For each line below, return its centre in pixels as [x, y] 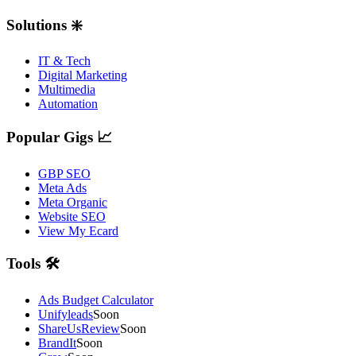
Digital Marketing [83, 75]
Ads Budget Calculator [96, 300]
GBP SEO [64, 173]
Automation [68, 104]
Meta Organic [73, 202]
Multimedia [67, 90]
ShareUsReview [79, 329]
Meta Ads [62, 188]
